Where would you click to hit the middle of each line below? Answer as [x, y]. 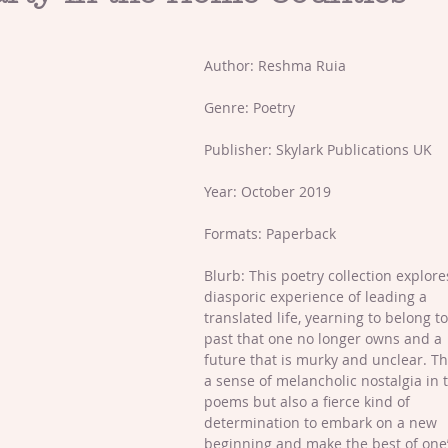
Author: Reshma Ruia [279, 65]
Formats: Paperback [270, 233]
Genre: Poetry [249, 107]
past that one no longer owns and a [325, 338]
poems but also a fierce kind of [309, 401]
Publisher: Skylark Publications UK [318, 149]
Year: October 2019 [267, 191]
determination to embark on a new [322, 422]
